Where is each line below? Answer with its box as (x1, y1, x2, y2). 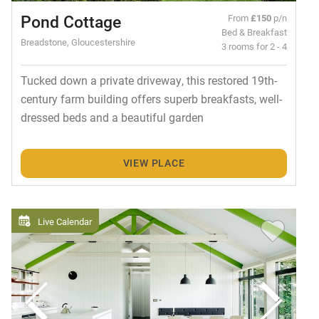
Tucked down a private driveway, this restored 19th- (20, 73, 277, 88)
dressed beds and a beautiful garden (20, 110, 204, 125)
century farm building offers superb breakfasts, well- (20, 91, 282, 107)
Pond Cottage (20, 11, 121, 33)
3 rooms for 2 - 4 (221, 40, 288, 53)
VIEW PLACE (122, 156, 185, 170)
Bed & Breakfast (221, 26, 288, 38)
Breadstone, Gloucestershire (20, 36, 135, 48)
